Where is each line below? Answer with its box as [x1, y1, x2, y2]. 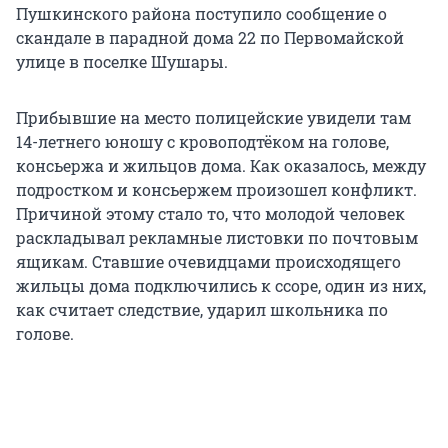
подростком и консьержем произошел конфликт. [16, 179, 417, 201]
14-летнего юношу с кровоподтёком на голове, [16, 131, 389, 153]
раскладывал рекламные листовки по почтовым [16, 227, 418, 249]
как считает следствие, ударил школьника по [16, 299, 388, 321]
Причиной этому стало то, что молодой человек [16, 203, 405, 225]
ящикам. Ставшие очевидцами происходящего [16, 251, 401, 273]
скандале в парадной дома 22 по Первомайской [16, 27, 404, 49]
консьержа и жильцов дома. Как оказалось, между [16, 155, 426, 177]
